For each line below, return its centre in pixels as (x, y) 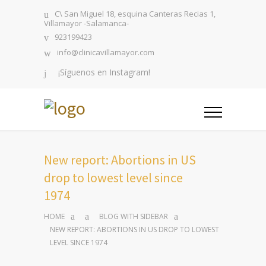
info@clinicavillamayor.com (106, 53)
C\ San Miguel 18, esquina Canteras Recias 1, (135, 14)
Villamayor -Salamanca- (86, 23)
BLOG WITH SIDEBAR (134, 217)
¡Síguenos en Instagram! (104, 72)
